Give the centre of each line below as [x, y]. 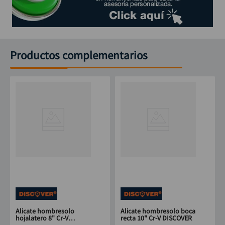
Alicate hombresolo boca [158, 211]
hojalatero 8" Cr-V [42, 218]
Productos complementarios [79, 55]
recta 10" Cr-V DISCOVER [156, 218]
